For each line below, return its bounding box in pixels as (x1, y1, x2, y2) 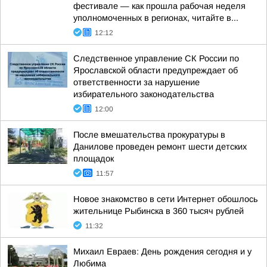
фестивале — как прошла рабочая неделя (73, 1, 246, 11)
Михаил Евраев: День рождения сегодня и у (73, 247, 252, 256)
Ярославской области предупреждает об (73, 66, 238, 75)
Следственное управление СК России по (73, 54, 239, 63)
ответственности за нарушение (73, 77, 200, 87)
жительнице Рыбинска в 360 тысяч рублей (73, 206, 244, 216)
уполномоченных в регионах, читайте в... (73, 13, 238, 23)
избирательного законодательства (73, 89, 214, 99)
